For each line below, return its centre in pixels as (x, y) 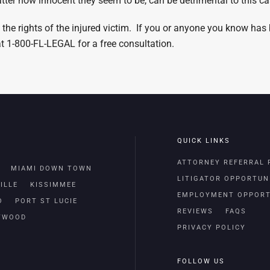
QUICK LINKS (204, 141)
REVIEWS (195, 211)
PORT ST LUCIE (46, 201)
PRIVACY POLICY (212, 228)
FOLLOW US (201, 261)
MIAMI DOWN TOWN (52, 168)
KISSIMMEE (53, 185)
